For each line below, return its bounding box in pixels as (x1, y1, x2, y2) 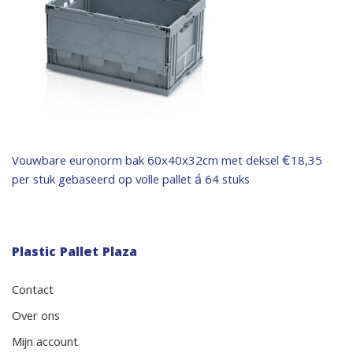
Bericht (11, 147, 91, 187)
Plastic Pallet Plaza (12, 243, 137, 264)
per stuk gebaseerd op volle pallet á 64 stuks (12, 171, 250, 191)
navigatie (11, 176, 110, 217)
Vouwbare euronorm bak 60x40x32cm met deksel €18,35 (12, 152, 322, 173)
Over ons (12, 307, 60, 328)
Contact (12, 281, 54, 302)
